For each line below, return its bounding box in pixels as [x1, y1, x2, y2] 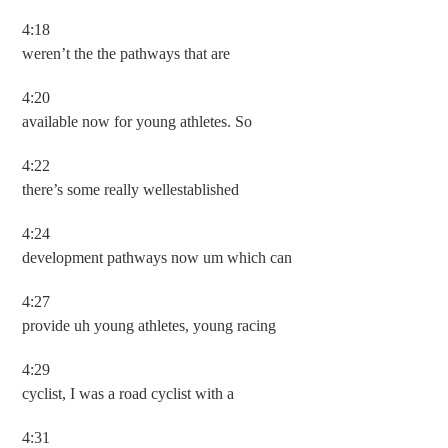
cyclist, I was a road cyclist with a [22, 385, 235, 402]
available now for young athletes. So [22, 113, 253, 130]
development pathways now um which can [22, 249, 293, 266]
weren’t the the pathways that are [22, 45, 231, 62]
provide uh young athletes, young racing [22, 317, 277, 334]
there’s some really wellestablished [22, 181, 240, 198]
